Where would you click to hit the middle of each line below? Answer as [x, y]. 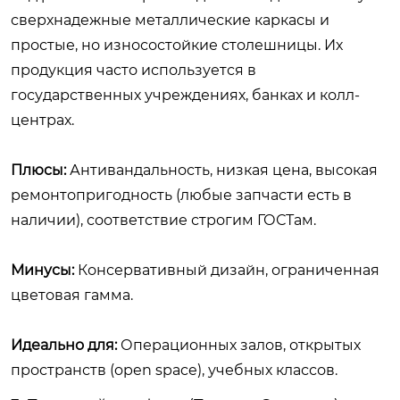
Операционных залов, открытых [239, 345]
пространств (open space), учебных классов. [174, 370]
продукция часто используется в [133, 70]
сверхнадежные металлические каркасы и [170, 20]
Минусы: [42, 270]
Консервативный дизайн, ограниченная [227, 270]
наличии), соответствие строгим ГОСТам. [163, 220]
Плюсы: [38, 170]
